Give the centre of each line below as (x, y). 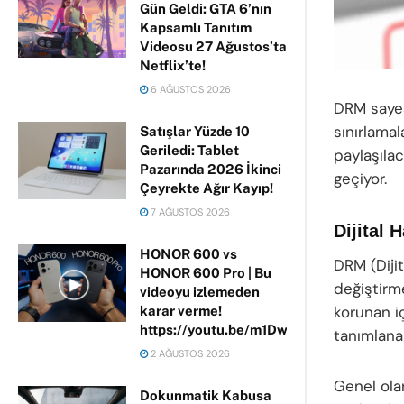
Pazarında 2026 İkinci (211, 169)
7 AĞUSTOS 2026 (189, 212)
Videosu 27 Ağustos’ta (213, 46)
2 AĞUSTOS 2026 (189, 353)
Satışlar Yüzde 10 (195, 131)
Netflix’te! (173, 65)
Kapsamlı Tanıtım (196, 28)
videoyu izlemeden (200, 292)
